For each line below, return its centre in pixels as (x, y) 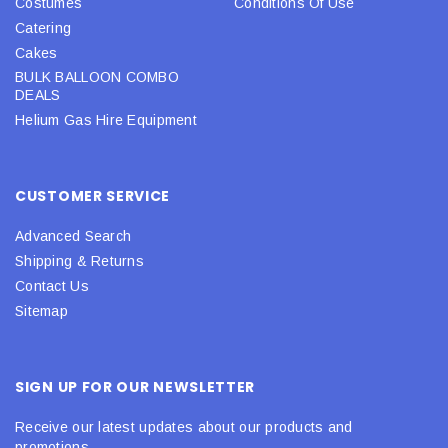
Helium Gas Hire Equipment (106, 119)
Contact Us (52, 285)
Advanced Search (73, 235)
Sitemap (41, 310)
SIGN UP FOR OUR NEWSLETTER (135, 386)
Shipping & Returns (80, 260)
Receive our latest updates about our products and (184, 426)
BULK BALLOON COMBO (97, 76)
